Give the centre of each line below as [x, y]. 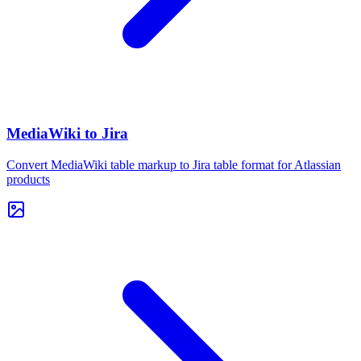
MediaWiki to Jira [67, 133]
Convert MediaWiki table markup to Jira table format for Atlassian [174, 164]
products [28, 179]
